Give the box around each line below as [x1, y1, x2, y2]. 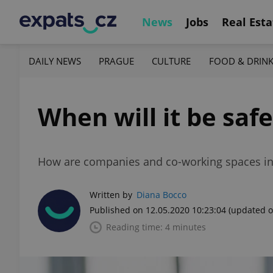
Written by [90, 189, 132, 200]
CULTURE [152, 54, 191, 67]
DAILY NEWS [29, 54, 81, 67]
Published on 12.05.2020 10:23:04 [90, 204, 226, 216]
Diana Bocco [136, 189, 186, 200]
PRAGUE [99, 54, 135, 67]
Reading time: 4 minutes [106, 221, 206, 233]
